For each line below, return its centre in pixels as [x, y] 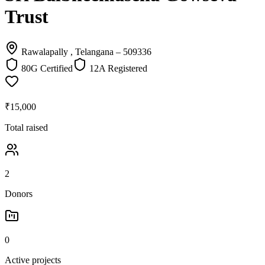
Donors [19, 193]
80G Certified [47, 68]
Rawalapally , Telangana [67, 51]
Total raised [26, 127]
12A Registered [118, 68]
